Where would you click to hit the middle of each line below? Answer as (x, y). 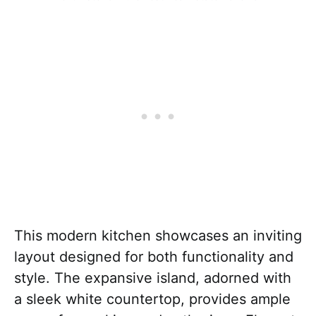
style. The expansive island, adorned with (153, 278)
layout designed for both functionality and (154, 257)
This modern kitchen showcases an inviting (158, 236)
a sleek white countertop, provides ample (152, 299)
